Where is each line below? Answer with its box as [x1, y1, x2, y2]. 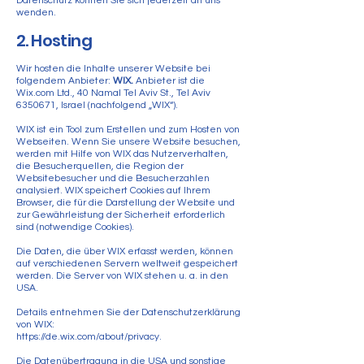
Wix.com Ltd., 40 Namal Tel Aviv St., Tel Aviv [16, 88, 210, 98]
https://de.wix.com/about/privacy [16, 331, 159, 342]
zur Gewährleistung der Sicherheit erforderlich [16, 210, 225, 220]
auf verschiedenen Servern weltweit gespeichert [16, 258, 238, 269]
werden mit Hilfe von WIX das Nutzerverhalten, [16, 149, 228, 159]
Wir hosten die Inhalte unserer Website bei [16, 63, 210, 74]
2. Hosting [16, 29, 92, 52]
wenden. [16, 7, 56, 18]
